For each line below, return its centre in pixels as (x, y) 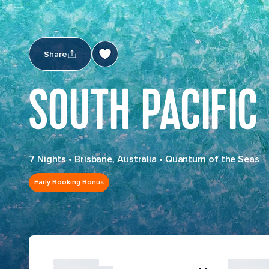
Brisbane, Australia (116, 159)
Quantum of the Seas (212, 159)
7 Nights (48, 159)
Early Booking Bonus (69, 182)
